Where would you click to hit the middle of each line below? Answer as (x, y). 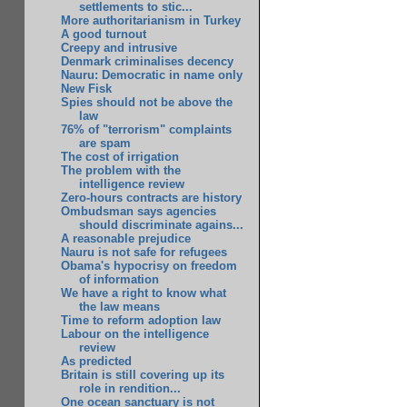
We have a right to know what (144, 293)
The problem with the (121, 171)
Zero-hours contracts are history (152, 198)
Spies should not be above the (147, 103)
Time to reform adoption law (141, 321)
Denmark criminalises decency (148, 62)
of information (119, 280)
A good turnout (104, 35)
